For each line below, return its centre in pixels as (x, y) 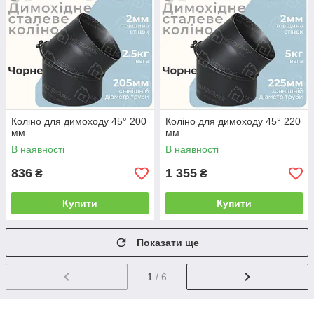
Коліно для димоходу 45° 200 (79, 121)
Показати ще (168, 243)
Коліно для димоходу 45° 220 (233, 121)
